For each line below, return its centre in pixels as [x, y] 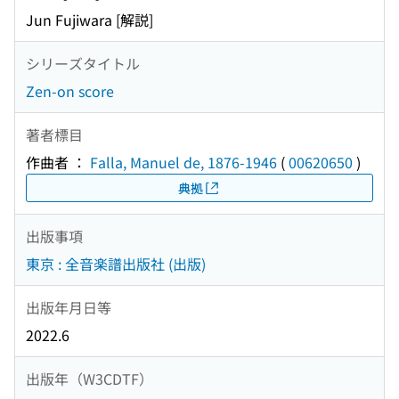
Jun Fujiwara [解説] [90, 20]
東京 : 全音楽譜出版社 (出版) [116, 264]
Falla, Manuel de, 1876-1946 [183, 163]
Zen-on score [70, 91]
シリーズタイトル [83, 63]
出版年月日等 [69, 307]
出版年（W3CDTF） [90, 378]
